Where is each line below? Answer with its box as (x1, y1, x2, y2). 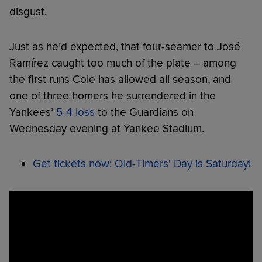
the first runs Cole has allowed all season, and (9, 72, 231, 87)
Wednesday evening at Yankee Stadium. (9, 121, 204, 136)
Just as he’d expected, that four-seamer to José (9, 39, 240, 54)
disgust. (9, 4, 47, 19)
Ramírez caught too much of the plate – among (9, 56, 236, 70)
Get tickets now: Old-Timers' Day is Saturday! (33, 156, 251, 171)
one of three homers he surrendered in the (9, 88, 216, 103)
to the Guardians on (95, 105, 194, 119)
